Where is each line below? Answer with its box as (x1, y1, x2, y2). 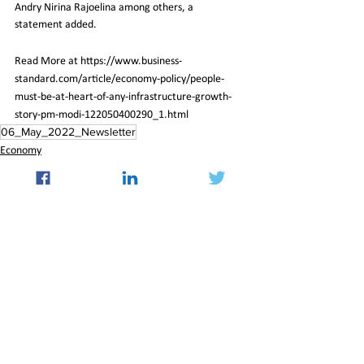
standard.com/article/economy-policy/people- (15, 73, 224, 86)
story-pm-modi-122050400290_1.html (15, 109, 188, 122)
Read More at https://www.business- (15, 55, 182, 68)
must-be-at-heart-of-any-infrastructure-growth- (15, 91, 232, 104)
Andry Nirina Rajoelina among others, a (15, 2, 196, 15)
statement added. (15, 19, 97, 32)
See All (230, 274, 260, 287)
